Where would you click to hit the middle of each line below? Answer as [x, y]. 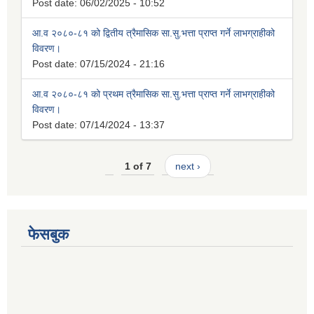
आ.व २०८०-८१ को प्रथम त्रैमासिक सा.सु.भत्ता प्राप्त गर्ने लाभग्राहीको [153, 94]
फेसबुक [48, 235]
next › [187, 166]
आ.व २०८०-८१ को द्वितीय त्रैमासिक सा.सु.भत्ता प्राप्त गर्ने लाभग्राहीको [153, 33]
